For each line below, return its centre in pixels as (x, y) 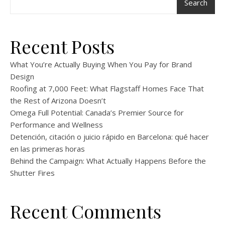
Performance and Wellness (57, 125)
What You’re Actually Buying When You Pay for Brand (101, 64)
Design (22, 76)
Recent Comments (86, 211)
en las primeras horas (47, 149)
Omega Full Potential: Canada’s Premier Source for (97, 113)
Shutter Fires (32, 173)
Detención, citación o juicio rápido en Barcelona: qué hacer (109, 137)
